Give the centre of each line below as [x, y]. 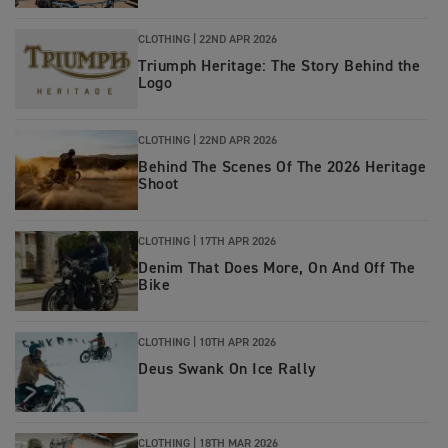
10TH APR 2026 [237, 343]
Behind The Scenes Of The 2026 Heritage [282, 168]
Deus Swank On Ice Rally [227, 370]
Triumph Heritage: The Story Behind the [279, 67]
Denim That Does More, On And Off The [276, 269]
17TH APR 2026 [237, 242]
